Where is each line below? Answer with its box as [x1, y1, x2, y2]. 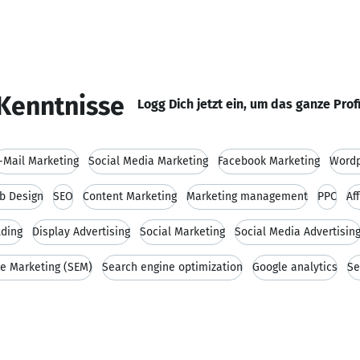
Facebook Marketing [218, 154, 320, 168]
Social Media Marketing [88, 154, 208, 168]
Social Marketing [140, 225, 225, 239]
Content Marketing [83, 190, 177, 203]
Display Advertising [32, 225, 130, 239]
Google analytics [252, 260, 337, 274]
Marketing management [186, 190, 308, 203]
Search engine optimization [102, 260, 243, 274]
